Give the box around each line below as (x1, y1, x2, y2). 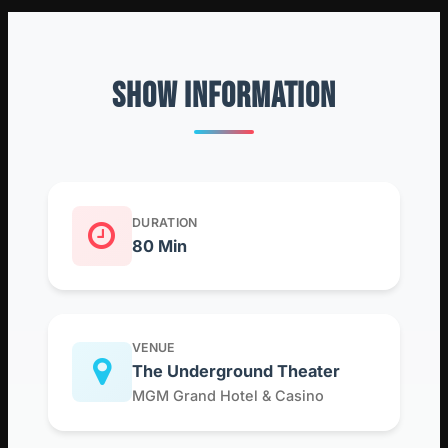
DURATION (132, 214, 198, 230)
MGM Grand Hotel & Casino (132, 386, 324, 404)
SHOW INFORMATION (111, 74, 337, 118)
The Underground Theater (132, 360, 340, 381)
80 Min (132, 235, 187, 256)
